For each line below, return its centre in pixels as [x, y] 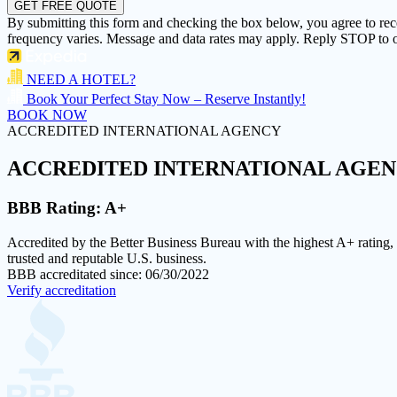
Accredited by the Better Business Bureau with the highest [171, 243]
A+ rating [363, 243]
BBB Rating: [56, 208]
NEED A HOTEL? [79, 80]
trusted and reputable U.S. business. [107, 259]
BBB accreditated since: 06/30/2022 [108, 275]
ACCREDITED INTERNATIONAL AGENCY [144, 131]
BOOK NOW [47, 115]
